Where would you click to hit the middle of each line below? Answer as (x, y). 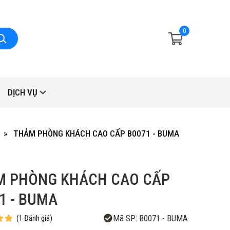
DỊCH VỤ (23, 92)
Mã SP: (125, 218)
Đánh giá (37, 218)
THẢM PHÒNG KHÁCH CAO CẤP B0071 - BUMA (96, 133)
